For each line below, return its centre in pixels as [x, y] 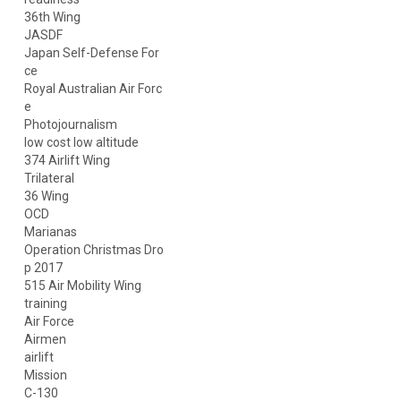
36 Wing [46, 196]
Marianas [50, 232]
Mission [45, 375]
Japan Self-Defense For [91, 53]
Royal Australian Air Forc [93, 89]
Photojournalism [70, 125]
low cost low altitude [81, 143]
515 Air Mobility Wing [82, 286]
